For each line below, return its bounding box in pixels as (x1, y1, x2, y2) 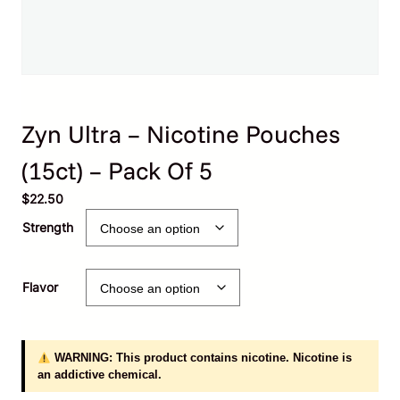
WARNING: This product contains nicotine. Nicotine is (50, 351, 352, 365)
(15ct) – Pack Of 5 (21, 155, 212, 187)
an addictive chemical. (37, 368, 162, 382)
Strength (22, 220, 73, 236)
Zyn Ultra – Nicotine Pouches (21, 119, 340, 150)
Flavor (22, 279, 58, 296)
